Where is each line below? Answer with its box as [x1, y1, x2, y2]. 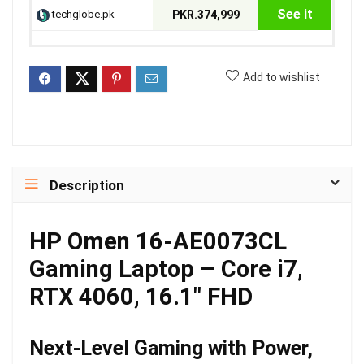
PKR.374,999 [171, 8, 240, 21]
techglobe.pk [50, 8, 115, 20]
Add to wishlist [243, 71, 320, 84]
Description [50, 177, 124, 193]
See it [277, 6, 313, 22]
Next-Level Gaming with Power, [29, 336, 313, 360]
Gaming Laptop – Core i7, [29, 255, 303, 283]
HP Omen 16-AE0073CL [29, 227, 287, 255]
